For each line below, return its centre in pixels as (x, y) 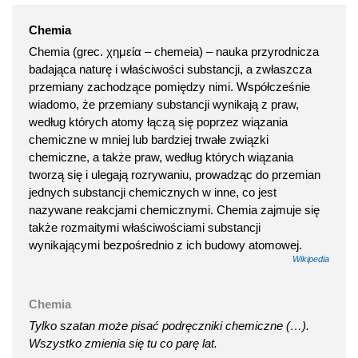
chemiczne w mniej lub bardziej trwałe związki (149, 139)
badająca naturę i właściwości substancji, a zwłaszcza (170, 69)
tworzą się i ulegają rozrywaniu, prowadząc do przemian (175, 174)
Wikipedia (311, 259)
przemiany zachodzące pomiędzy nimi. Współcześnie (169, 86)
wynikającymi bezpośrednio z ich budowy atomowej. (165, 245)
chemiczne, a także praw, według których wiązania (161, 157)
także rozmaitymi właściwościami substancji (145, 227)
